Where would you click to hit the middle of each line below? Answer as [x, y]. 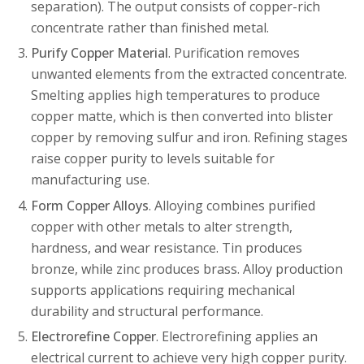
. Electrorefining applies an [236, 337]
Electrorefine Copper [93, 337]
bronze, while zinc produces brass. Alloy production [186, 269]
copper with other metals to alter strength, [161, 226]
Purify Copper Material [99, 53]
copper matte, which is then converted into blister [182, 117]
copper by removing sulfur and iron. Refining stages [189, 138]
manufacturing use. [90, 180]
